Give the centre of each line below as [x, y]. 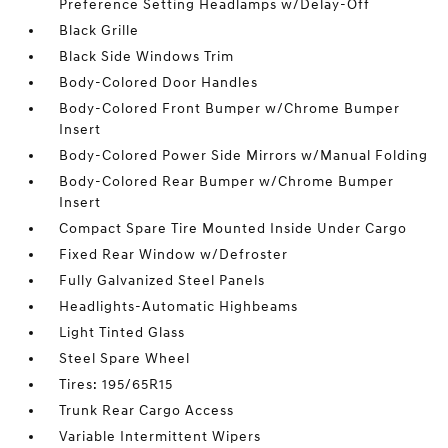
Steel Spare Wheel [125, 358]
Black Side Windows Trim [147, 56]
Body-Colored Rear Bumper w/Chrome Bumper [227, 181]
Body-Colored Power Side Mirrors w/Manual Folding [244, 155]
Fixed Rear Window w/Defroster [174, 254]
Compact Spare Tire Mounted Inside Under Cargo [233, 228]
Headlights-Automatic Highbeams [179, 306]
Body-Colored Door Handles [159, 82]
